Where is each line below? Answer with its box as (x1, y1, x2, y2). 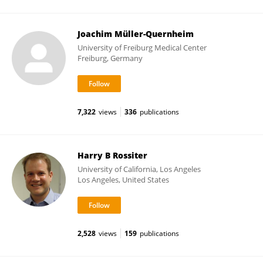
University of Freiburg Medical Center (77, 42, 207, 53)
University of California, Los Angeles (77, 164, 201, 174)
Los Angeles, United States (77, 174, 169, 185)
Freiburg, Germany (77, 53, 143, 63)
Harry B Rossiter (77, 150, 147, 161)
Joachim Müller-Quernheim (77, 28, 194, 39)
